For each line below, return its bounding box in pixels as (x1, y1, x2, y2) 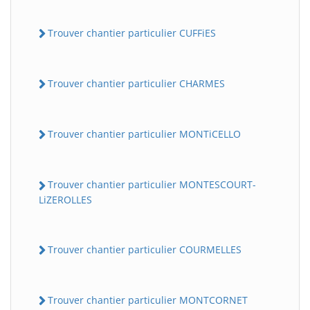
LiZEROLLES (39, 192, 92, 206)
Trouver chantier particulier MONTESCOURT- (48, 178, 256, 192)
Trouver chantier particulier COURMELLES (48, 242, 241, 256)
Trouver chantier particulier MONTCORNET (48, 293, 248, 307)
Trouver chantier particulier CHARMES (48, 76, 225, 90)
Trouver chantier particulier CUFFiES (48, 26, 216, 39)
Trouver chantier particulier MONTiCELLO (48, 127, 241, 141)
